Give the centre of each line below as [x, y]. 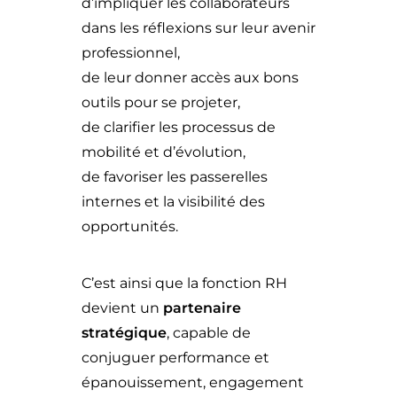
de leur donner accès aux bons [190, 78]
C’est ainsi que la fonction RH [184, 283]
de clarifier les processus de [179, 127]
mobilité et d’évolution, [163, 152]
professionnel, [131, 53]
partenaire [202, 308]
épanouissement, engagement [193, 382]
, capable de [209, 333]
